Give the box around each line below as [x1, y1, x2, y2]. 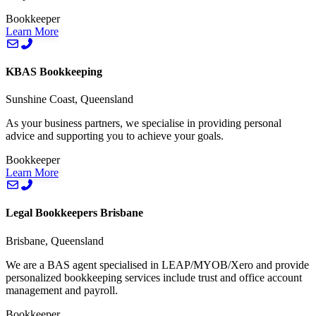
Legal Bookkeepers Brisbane [6, 207, 143, 219]
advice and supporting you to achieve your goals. [6, 130, 224, 142]
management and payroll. [6, 284, 118, 296]
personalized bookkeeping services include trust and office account [6, 271, 302, 284]
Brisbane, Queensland [6, 234, 104, 247]
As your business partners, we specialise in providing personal [6, 117, 281, 130]
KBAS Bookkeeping [6, 65, 102, 78]
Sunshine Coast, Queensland [6, 93, 133, 106]
